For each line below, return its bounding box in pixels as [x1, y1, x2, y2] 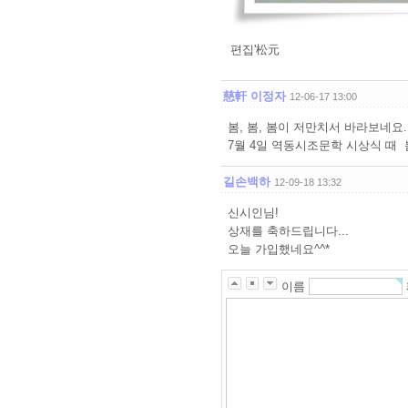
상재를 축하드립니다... [228, 224, 349, 239]
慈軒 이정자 [223, 89, 286, 104]
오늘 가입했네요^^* [228, 242, 330, 257]
